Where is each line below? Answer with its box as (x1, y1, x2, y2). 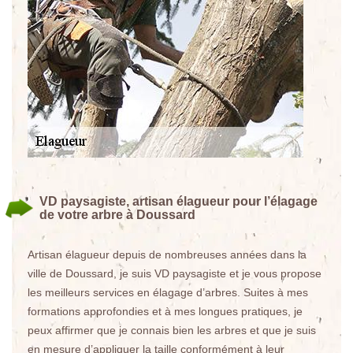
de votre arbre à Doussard (39, 208, 195, 221)
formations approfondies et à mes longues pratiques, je (28, 305, 303, 318)
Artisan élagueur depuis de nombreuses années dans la (28, 248, 307, 261)
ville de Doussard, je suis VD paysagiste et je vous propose (28, 267, 321, 280)
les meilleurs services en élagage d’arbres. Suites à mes (28, 286, 308, 299)
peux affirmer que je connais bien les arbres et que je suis (28, 324, 316, 336)
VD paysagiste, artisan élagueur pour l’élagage (39, 195, 318, 208)
